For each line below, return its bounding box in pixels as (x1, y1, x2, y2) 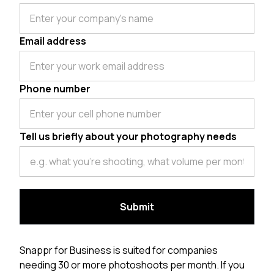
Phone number (20, 82, 91, 96)
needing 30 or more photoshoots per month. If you (20, 258, 245, 272)
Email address (20, 34, 86, 48)
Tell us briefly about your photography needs (20, 130, 237, 144)
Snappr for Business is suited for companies (20, 243, 218, 257)
